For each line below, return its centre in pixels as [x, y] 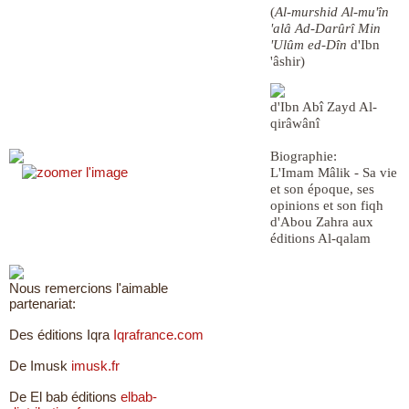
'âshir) [288, 61]
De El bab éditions [65, 397]
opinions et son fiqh [327, 205]
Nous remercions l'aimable [89, 288]
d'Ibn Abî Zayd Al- [324, 107]
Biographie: [304, 156]
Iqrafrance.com [158, 335]
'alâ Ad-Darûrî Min [325, 28]
